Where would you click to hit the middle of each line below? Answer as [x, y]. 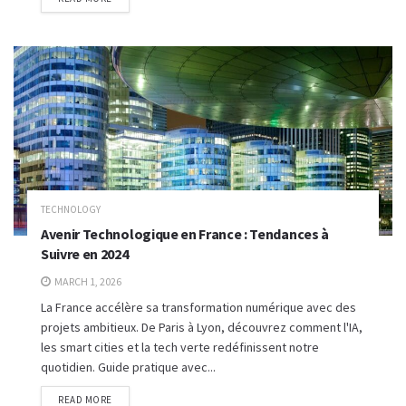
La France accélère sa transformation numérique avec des [198, 307]
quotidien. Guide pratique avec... [128, 367]
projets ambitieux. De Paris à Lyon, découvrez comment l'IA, [202, 327]
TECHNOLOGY [71, 209]
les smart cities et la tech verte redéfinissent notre [180, 347]
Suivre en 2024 [85, 254]
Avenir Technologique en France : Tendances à [185, 234]
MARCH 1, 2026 [87, 281]
